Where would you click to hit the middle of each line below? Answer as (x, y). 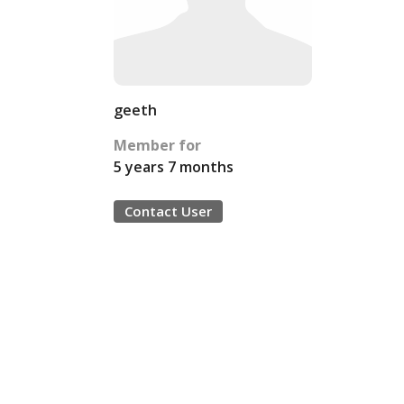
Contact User (168, 211)
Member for (157, 145)
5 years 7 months (174, 167)
